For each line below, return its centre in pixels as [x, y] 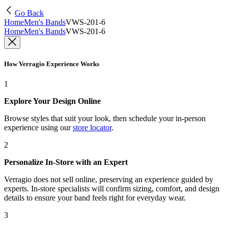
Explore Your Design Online [52, 101]
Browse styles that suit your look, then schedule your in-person [105, 119]
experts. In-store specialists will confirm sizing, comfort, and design [112, 189]
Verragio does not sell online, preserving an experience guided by [109, 180]
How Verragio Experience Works [52, 64]
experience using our [37, 128]
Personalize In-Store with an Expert [66, 162]
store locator [92, 128]
